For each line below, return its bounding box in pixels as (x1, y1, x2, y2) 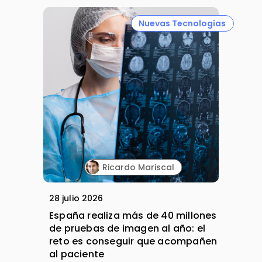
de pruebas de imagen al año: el (49, 222, 206, 236)
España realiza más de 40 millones (49, 209, 217, 223)
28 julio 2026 (49, 192, 104, 205)
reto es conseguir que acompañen (49, 235, 218, 249)
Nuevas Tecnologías (139, 17, 226, 29)
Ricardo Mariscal (102, 161, 174, 173)
